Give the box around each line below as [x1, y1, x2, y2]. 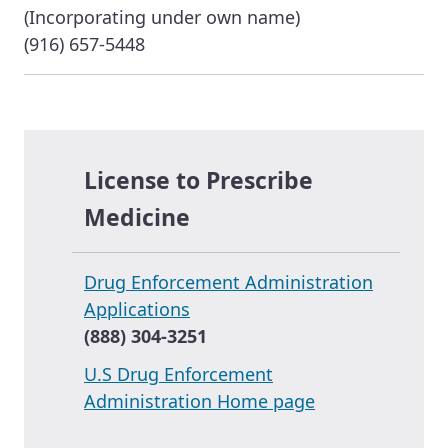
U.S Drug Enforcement [84, 361, 273, 386]
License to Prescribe [84, 163, 313, 196]
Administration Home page [84, 388, 315, 413]
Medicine [84, 200, 190, 233]
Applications [84, 296, 190, 321]
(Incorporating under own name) [24, 5, 300, 30]
